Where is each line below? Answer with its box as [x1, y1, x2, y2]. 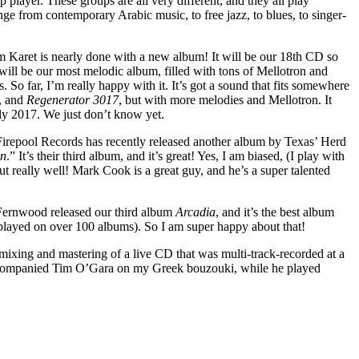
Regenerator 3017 [26, 93, 119, 107]
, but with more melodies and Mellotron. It [119, 93, 332, 107]
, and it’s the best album [216, 205, 334, 219]
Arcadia [175, 205, 216, 219]
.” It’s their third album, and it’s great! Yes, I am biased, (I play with [6, 149, 345, 163]
